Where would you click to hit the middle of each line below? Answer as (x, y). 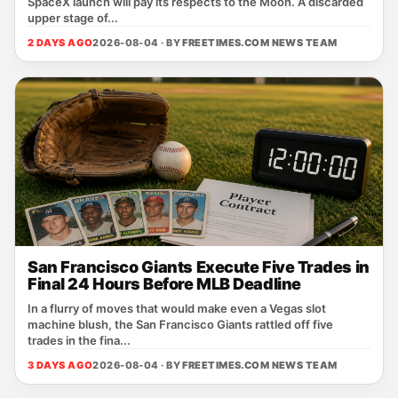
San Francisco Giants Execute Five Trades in (199, 267)
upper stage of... (73, 18)
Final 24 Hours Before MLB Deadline (164, 284)
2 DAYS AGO (60, 43)
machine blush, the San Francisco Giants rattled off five (180, 324)
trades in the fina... (79, 340)
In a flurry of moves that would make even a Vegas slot (177, 308)
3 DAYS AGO (60, 365)
